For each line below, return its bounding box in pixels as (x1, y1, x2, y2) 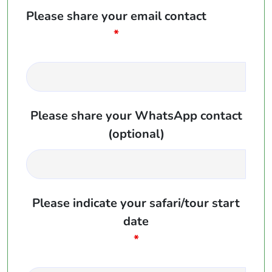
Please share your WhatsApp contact (30, 107, 242, 124)
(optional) (107, 125, 165, 142)
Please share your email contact (26, 7, 206, 24)
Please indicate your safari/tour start (32, 194, 240, 211)
